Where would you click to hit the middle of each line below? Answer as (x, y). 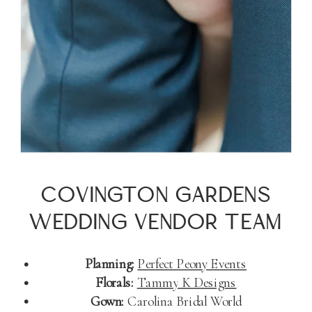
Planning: (110, 264)
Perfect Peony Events (192, 264)
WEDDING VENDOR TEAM (156, 223)
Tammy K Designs (187, 282)
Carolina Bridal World (183, 301)
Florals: (115, 282)
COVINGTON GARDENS (156, 196)
